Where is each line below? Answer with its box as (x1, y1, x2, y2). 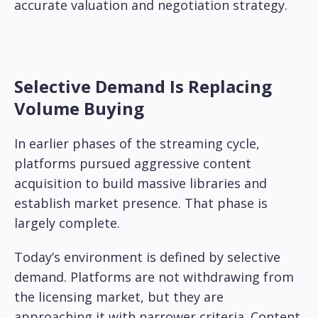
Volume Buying (14, 97, 144, 121)
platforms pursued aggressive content (14, 155, 251, 172)
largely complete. (14, 214, 120, 232)
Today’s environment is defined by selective (14, 248, 280, 266)
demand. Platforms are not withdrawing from (14, 268, 294, 286)
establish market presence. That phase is (14, 194, 268, 212)
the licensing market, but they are (14, 288, 224, 306)
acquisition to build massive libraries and (14, 175, 267, 192)
